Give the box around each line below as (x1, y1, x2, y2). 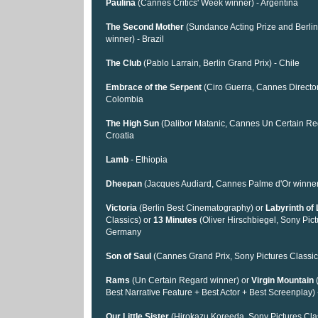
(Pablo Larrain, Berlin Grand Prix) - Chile (141, 58, 300, 67)
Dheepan (106, 179, 142, 188)
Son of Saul (106, 251, 151, 261)
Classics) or (106, 215, 153, 224)
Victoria (106, 203, 137, 212)
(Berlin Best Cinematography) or (137, 203, 265, 212)
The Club (106, 58, 141, 67)
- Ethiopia (131, 155, 168, 164)
